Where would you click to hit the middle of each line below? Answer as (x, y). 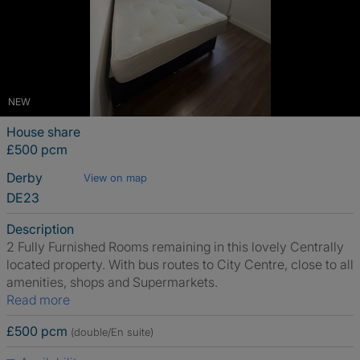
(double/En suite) (112, 332)
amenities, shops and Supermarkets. (112, 282)
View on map (115, 178)
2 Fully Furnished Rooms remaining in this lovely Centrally (175, 247)
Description (40, 229)
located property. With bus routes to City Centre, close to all (180, 264)
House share (43, 132)
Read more (42, 300)
